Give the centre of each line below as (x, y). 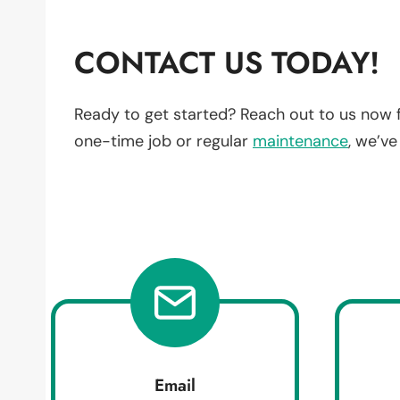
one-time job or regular (163, 141)
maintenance (300, 141)
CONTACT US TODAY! (227, 62)
